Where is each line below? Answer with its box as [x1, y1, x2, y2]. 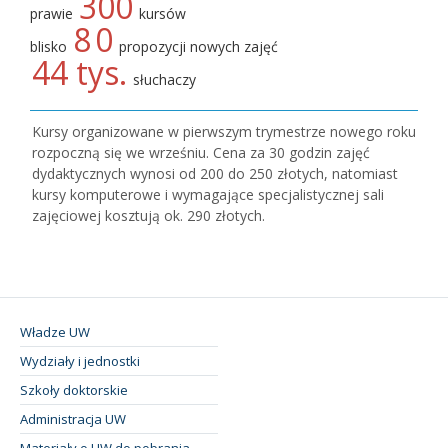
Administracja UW [20, 409, 126, 428]
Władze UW [20, 322, 90, 341]
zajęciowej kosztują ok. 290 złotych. [32, 205, 265, 225]
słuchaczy [129, 69, 196, 89]
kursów [135, 3, 186, 23]
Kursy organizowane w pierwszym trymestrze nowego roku [32, 121, 416, 141]
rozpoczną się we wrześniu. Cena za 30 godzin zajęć [32, 142, 370, 162]
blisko [30, 36, 71, 56]
